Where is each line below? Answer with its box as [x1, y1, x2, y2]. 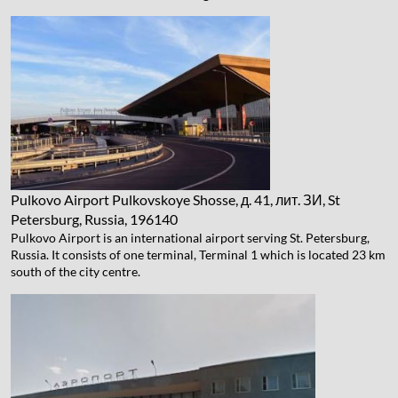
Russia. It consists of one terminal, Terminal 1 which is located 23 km [11, 247, 386, 263]
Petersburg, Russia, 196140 [11, 211, 178, 228]
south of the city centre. [11, 264, 140, 280]
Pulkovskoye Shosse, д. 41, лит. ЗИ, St [112, 191, 340, 209]
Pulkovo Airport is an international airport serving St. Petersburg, [11, 230, 370, 246]
